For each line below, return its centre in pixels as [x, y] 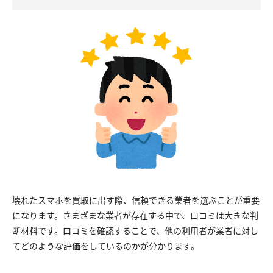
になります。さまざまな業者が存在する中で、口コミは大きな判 [135, 215]
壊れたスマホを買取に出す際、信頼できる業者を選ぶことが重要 [136, 200]
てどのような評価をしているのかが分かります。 [106, 246]
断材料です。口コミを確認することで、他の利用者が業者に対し [135, 230]
